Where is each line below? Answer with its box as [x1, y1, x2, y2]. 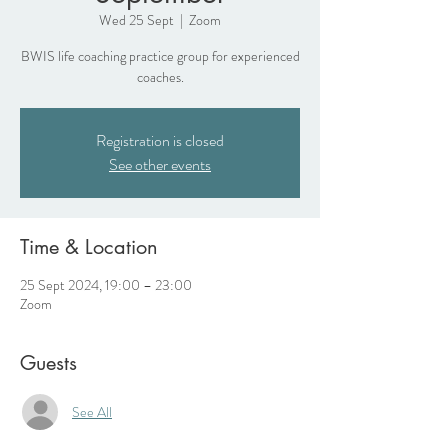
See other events [109, 153, 211, 176]
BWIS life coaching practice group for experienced [20, 46, 300, 66]
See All [72, 401, 112, 422]
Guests [20, 350, 77, 376]
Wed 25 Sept [99, 10, 174, 30]
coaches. [136, 67, 184, 87]
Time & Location [20, 234, 158, 260]
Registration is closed [96, 129, 224, 152]
